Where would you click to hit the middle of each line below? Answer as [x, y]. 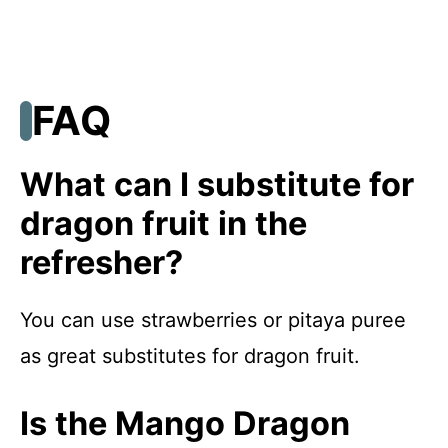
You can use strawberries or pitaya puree [213, 320]
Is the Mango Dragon [185, 424]
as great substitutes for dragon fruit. [190, 356]
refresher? [101, 263]
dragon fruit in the [163, 224]
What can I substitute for [217, 185]
